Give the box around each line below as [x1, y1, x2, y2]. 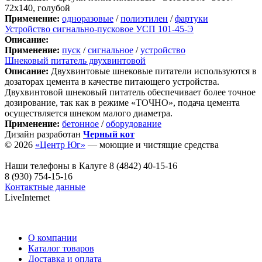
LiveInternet [5, 192, 50, 202]
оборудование [106, 118, 161, 129]
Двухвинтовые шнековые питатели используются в [49, 65, 257, 76]
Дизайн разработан [5, 129, 83, 139]
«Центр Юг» [35, 139, 85, 150]
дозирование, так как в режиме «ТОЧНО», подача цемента [5, 97, 240, 108]
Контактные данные [5, 181, 85, 192]
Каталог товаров [28, 243, 94, 253]
